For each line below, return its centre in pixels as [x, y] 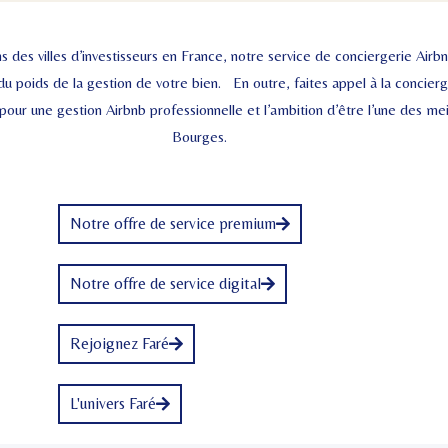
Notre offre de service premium [173, 223]
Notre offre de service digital [165, 283]
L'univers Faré [113, 403]
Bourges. [200, 136]
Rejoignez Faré [119, 343]
